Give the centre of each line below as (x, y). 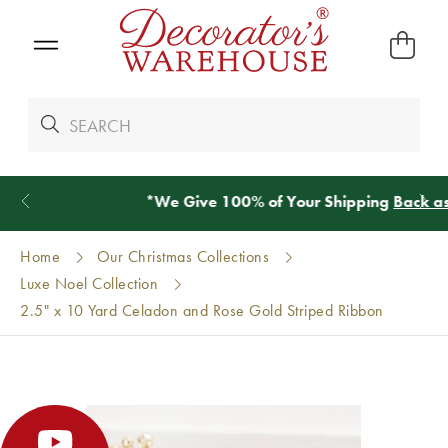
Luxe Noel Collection (89, 283)
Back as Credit (341, 201)
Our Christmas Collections (183, 256)
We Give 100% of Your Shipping (169, 201)
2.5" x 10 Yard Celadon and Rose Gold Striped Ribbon (202, 310)
